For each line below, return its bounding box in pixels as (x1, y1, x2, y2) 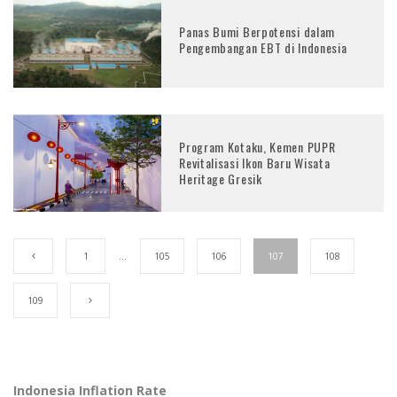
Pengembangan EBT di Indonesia (179, 38, 347, 58)
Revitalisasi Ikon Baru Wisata (179, 152, 331, 172)
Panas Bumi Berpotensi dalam (179, 22, 336, 42)
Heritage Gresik (179, 168, 262, 188)
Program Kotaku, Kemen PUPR (179, 136, 336, 156)
